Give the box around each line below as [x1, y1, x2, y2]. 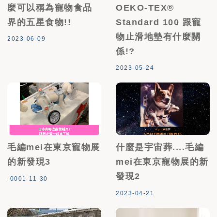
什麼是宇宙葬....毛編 [116, 142, 204, 153]
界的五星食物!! [7, 17, 71, 27]
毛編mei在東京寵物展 [7, 142, 100, 153]
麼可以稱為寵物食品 [7, 2, 93, 13]
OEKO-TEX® [116, 2, 174, 13]
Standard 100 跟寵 [116, 17, 201, 27]
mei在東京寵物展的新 [116, 157, 209, 167]
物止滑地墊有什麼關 [116, 31, 201, 42]
